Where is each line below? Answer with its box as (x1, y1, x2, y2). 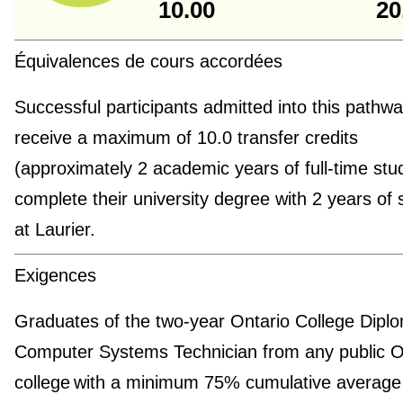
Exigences (13, 264, 96, 285)
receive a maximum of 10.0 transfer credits (13, 127, 358, 148)
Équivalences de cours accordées (13, 50, 282, 71)
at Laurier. (13, 219, 95, 239)
